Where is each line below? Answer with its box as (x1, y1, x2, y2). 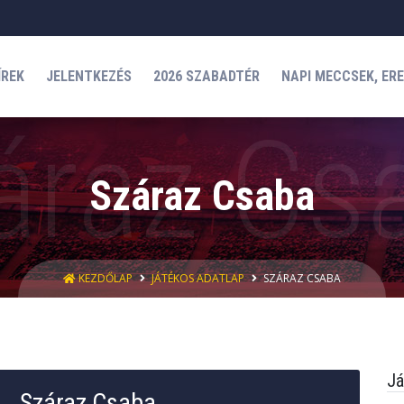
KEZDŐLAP (76, 271, 135, 286)
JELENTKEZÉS (46, 68, 132, 85)
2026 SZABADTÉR (153, 68, 260, 85)
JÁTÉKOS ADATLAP (151, 271, 244, 286)
